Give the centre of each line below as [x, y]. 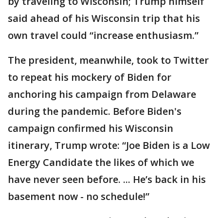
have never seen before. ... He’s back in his [107, 179]
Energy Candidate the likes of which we [101, 162]
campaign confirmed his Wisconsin [91, 128]
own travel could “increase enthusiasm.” [103, 35]
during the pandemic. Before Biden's [95, 111]
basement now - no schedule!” [79, 196]
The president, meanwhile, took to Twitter [108, 60]
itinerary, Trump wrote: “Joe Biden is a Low [109, 145]
